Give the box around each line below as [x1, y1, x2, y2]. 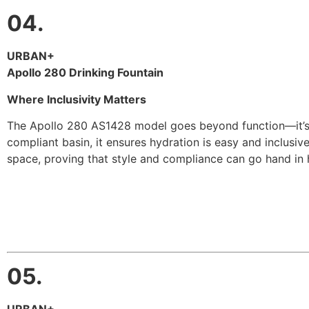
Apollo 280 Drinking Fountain [7, 66, 163, 80]
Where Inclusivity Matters [7, 92, 146, 106]
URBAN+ [7, 49, 54, 63]
